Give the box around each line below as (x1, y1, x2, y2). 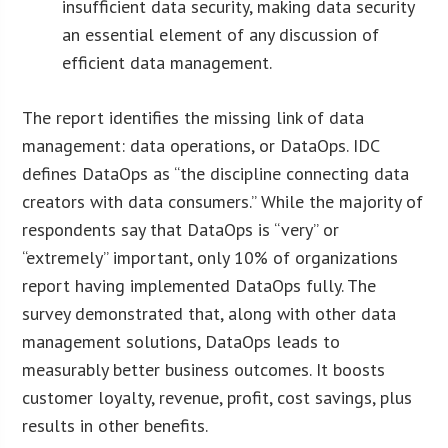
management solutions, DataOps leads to (22, 329, 341, 353)
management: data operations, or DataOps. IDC (22, 133, 380, 157)
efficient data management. (62, 50, 273, 74)
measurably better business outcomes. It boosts (22, 357, 386, 381)
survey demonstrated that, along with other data (22, 301, 397, 325)
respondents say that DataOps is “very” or (22, 217, 340, 241)
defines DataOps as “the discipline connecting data (22, 161, 410, 185)
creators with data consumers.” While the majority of (22, 189, 424, 213)
